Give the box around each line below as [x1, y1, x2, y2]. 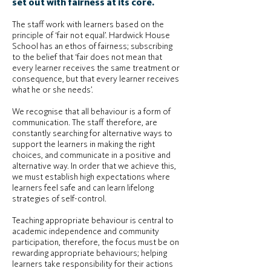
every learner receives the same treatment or [12, 64, 180, 73]
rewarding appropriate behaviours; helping [12, 249, 167, 258]
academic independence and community [12, 227, 159, 237]
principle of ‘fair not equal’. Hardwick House [12, 31, 170, 41]
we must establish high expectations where [12, 173, 170, 182]
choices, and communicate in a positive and [12, 151, 171, 160]
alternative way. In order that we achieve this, [12, 162, 176, 171]
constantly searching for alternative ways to [12, 129, 172, 139]
